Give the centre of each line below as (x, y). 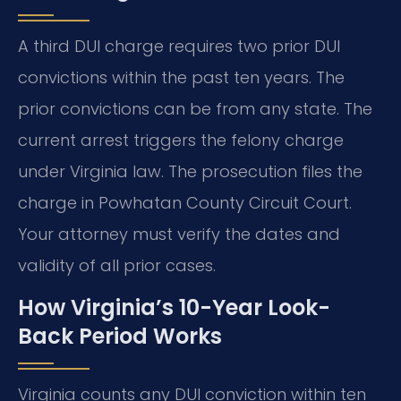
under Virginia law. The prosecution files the (190, 172)
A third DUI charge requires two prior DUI (179, 47)
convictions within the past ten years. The (181, 78)
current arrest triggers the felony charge (181, 141)
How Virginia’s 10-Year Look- (174, 308)
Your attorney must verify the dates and (179, 235)
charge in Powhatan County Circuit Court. (185, 203)
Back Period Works (120, 337)
